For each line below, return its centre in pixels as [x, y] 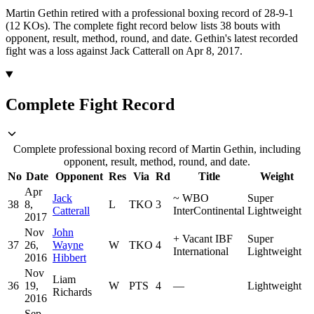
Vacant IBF [207, 239]
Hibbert [69, 258]
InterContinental [209, 211]
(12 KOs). [28, 25]
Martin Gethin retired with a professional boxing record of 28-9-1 [150, 13]
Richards [72, 292]
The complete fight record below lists [137, 25]
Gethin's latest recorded [245, 38]
